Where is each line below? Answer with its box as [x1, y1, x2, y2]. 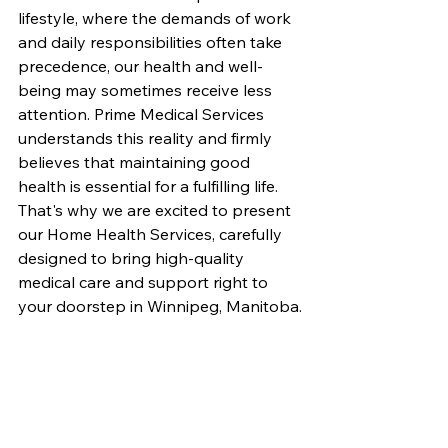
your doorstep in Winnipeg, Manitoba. [18, 296, 302, 316]
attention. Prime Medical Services [18, 104, 268, 124]
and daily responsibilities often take [18, 32, 286, 52]
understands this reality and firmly [18, 128, 276, 148]
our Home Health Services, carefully [18, 224, 286, 244]
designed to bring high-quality [18, 248, 248, 268]
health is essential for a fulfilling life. [18, 176, 282, 196]
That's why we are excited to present [18, 200, 295, 220]
